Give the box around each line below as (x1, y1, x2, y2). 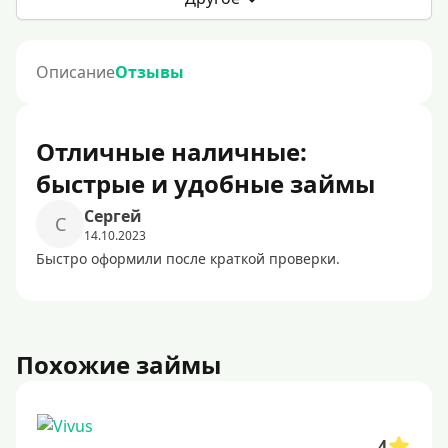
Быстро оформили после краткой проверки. (36, 249, 340, 268)
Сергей (84, 205, 142, 227)
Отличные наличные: (36, 135, 307, 168)
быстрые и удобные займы (36, 167, 375, 200)
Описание (36, 61, 115, 83)
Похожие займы (16, 348, 221, 381)
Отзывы (115, 61, 184, 83)
